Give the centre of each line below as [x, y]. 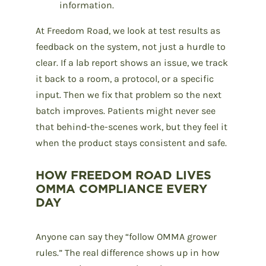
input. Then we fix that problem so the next [129, 94]
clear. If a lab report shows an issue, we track [132, 62]
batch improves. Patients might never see [126, 110]
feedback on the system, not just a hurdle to [131, 46]
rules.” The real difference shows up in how [128, 252]
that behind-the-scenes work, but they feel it [132, 126]
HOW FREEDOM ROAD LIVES [123, 175]
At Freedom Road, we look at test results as [128, 30]
